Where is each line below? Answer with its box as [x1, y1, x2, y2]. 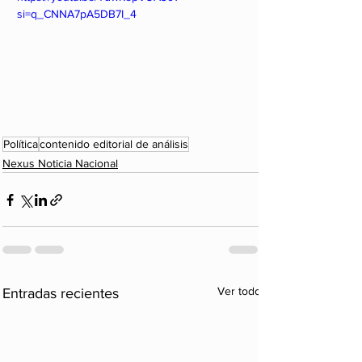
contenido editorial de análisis [40, 137, 188, 151]
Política [3, 137, 38, 151]
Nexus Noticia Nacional [2, 157, 118, 170]
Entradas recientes [2, 285, 119, 302]
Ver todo [217, 284, 261, 298]
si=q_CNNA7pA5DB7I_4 [17, 6, 137, 20]
